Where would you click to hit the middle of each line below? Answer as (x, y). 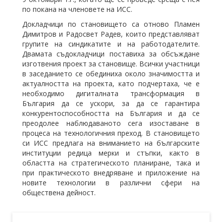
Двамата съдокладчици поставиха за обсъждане (111, 54)
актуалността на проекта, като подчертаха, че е (111, 83)
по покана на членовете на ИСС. (77, 9)
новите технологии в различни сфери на (111, 182)
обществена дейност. (59, 192)
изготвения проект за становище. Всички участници (111, 63)
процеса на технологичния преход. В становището (111, 133)
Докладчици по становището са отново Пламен (111, 24)
